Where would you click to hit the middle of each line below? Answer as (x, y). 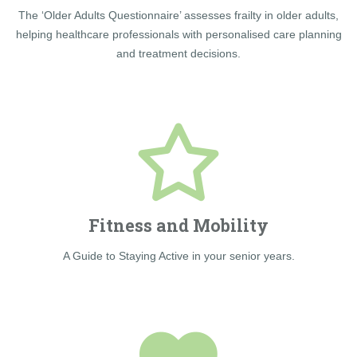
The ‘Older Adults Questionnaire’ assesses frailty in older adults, (178, 15)
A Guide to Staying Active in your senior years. (178, 255)
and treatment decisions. (178, 53)
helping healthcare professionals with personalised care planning (178, 34)
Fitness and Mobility (178, 225)
